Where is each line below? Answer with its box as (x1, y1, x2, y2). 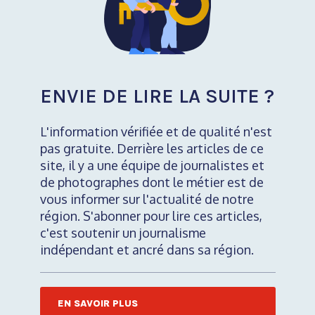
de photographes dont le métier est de (39, 174, 264, 191)
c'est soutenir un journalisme (39, 225, 206, 241)
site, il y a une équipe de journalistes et (39, 157, 264, 174)
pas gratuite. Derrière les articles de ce (39, 141, 264, 157)
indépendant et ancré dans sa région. (39, 242, 254, 258)
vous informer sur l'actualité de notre (39, 191, 254, 207)
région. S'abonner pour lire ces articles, (39, 208, 262, 224)
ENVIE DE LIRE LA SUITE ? (39, 84, 274, 108)
